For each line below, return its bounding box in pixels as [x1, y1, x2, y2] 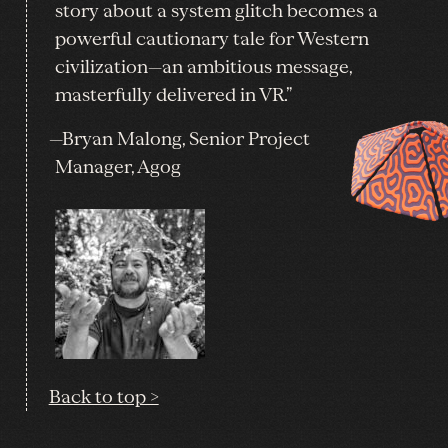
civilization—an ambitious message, [55, 54, 352, 79]
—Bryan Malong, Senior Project [48, 126, 310, 151]
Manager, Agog [55, 154, 181, 179]
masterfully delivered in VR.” [55, 82, 292, 107]
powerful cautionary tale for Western [55, 26, 369, 51]
